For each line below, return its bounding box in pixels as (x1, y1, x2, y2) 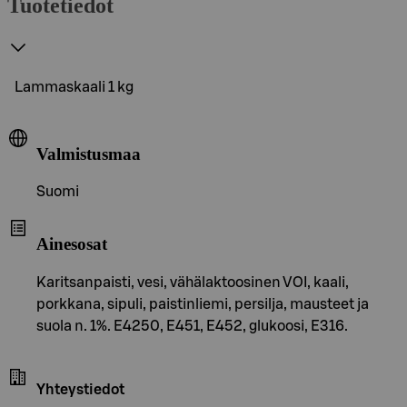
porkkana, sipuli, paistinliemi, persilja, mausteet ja (36, 296, 369, 312)
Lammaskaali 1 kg (15, 79, 134, 94)
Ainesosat (36, 233, 107, 253)
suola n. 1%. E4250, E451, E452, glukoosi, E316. (36, 318, 348, 333)
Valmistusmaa (36, 144, 141, 164)
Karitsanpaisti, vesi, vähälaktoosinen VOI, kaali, (36, 274, 349, 290)
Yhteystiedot (36, 382, 124, 397)
